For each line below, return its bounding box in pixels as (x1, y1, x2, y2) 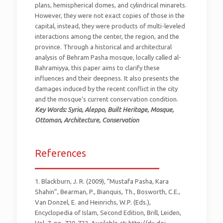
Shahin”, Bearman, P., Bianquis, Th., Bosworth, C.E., (34, 188, 180, 196)
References (34, 147, 86, 159)
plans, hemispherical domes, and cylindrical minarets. (34, 1, 187, 9)
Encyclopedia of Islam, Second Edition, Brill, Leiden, (34, 209, 181, 217)
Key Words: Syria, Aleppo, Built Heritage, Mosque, (34, 106, 174, 113)
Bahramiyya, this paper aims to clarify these (34, 64, 160, 72)
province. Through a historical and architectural (34, 43, 172, 51)
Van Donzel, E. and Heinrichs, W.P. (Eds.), (34, 199, 151, 206)
